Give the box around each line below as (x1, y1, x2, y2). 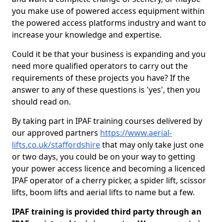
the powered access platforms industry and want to (12, 17, 206, 28)
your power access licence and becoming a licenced (12, 163, 205, 174)
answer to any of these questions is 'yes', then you (12, 84, 200, 95)
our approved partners (12, 127, 100, 138)
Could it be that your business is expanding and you (12, 49, 206, 59)
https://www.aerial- (100, 127, 172, 138)
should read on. (12, 96, 71, 107)
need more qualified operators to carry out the (12, 60, 188, 71)
